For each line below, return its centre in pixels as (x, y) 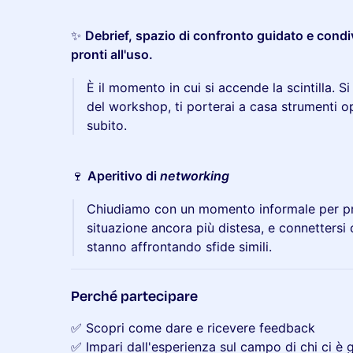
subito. (107, 125)
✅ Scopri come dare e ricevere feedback (193, 328)
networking (195, 176)
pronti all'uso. (112, 54)
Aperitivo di (124, 176)
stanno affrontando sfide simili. (179, 247)
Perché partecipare (134, 295)
